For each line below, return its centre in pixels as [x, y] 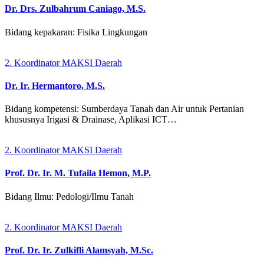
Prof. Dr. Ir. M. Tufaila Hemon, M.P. [78, 173]
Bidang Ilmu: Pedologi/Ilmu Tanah [69, 196]
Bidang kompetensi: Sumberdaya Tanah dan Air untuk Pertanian [124, 109]
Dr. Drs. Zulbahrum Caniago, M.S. [75, 9]
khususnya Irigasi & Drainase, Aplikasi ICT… [91, 120]
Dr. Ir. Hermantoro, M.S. [55, 85]
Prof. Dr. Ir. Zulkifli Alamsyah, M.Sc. [79, 250]
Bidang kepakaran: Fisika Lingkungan [76, 32]
